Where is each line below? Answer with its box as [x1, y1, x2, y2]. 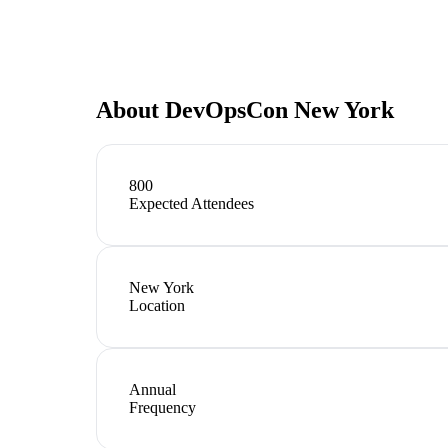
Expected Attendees [129, 194, 254, 212]
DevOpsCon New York [165, 96, 394, 123]
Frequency [129, 398, 196, 416]
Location [129, 296, 185, 314]
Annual [129, 380, 176, 398]
